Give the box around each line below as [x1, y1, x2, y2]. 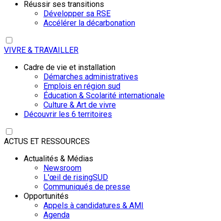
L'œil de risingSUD [43, 173, 108, 183]
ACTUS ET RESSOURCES [4, 137, 90, 147]
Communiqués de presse [43, 182, 130, 192]
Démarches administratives [43, 72, 138, 82]
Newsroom [43, 163, 81, 173]
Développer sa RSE [43, 9, 110, 19]
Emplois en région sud [43, 81, 120, 91]
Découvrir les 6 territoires [24, 110, 112, 119]
